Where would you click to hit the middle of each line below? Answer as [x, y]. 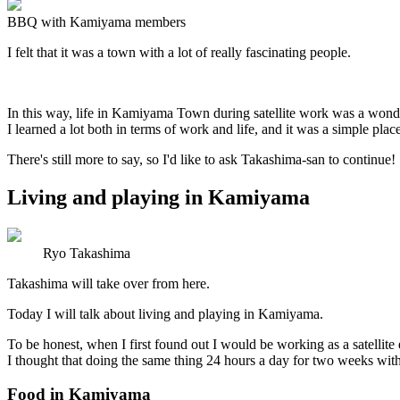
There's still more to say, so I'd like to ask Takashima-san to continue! [201, 159]
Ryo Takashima [87, 253]
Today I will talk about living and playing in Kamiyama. [165, 313]
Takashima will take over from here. [108, 283]
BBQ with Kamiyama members [96, 21]
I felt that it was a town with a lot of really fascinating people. [179, 52]
